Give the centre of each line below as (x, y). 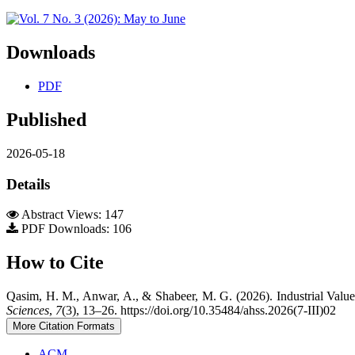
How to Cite (55, 263)
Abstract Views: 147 (71, 215)
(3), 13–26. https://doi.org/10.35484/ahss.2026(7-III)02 (199, 311)
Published (46, 119)
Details (28, 184)
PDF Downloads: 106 (75, 229)
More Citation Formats (64, 326)
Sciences (28, 311)
